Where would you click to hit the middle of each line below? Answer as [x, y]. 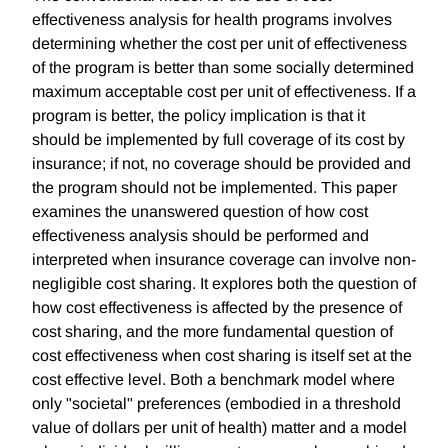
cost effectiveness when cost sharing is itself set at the [222, 356]
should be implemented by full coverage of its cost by [218, 140]
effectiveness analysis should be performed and [200, 236]
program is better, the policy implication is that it [198, 116]
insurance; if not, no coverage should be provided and [221, 164]
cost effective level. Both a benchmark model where [213, 380]
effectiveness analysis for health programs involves [212, 20]
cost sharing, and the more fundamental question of [212, 332]
